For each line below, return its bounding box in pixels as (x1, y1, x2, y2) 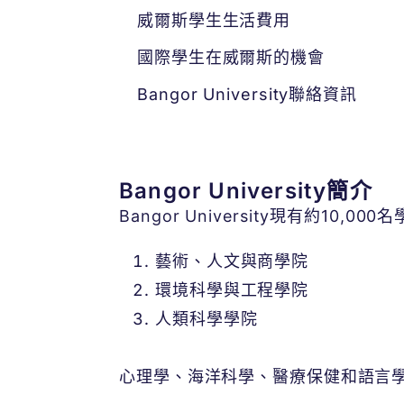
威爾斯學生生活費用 (137, 11, 291, 30)
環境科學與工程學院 (155, 280, 309, 299)
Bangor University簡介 (119, 178, 372, 204)
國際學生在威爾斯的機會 (137, 48, 325, 67)
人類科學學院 (155, 309, 258, 328)
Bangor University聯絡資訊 (137, 85, 357, 104)
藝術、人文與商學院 (155, 252, 309, 271)
